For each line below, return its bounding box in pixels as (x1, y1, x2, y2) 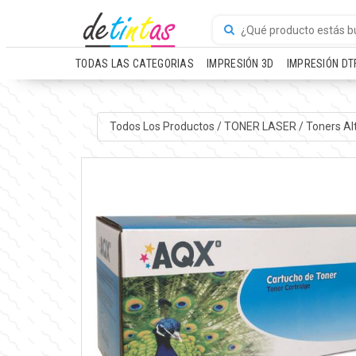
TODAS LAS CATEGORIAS (75, 57, 194, 70)
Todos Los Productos (110, 120, 215, 133)
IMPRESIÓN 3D (207, 57, 274, 70)
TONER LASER (224, 120, 296, 133)
